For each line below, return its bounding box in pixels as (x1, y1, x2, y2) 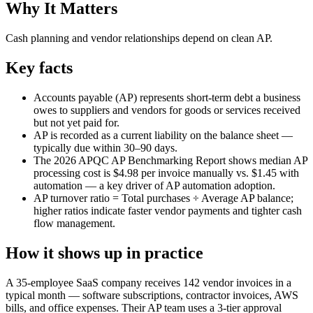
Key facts (6, 59, 73, 78)
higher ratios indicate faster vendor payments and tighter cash (34, 205, 302, 217)
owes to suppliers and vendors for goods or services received (34, 104, 300, 117)
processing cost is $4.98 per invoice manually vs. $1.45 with (34, 167, 299, 180)
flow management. (34, 217, 115, 230)
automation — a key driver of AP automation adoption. (34, 180, 275, 192)
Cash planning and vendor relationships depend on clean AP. (6, 32, 272, 45)
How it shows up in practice (6, 243, 203, 262)
